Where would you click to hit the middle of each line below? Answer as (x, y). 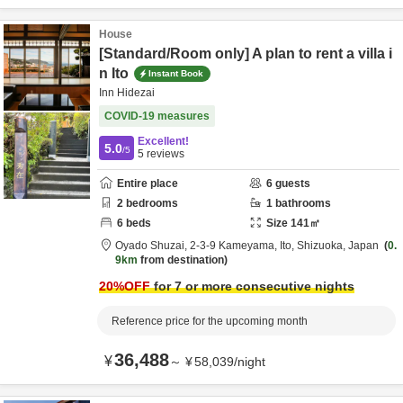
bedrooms (151, 203)
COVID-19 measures (157, 116)
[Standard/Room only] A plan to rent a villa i (246, 54)
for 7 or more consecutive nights (252, 286)
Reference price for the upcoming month (210, 321)
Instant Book (176, 73)
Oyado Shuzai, (152, 246)
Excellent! (163, 141)
